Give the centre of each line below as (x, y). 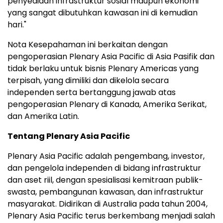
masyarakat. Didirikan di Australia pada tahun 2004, (108, 204)
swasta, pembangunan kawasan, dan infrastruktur (106, 192)
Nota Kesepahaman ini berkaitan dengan (88, 45)
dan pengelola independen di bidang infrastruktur (104, 168)
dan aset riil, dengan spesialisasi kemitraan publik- (105, 180)
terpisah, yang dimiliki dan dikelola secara (88, 80)
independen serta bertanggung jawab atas (92, 92)
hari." (17, 25)
